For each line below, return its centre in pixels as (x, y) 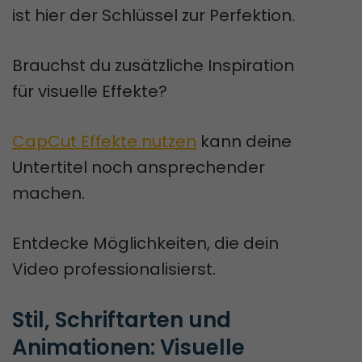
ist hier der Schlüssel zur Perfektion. (154, 15)
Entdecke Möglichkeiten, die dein (145, 243)
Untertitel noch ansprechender (139, 167)
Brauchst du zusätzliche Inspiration (153, 65)
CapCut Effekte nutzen (104, 141)
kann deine (244, 141)
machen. (48, 193)
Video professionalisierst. (114, 269)
